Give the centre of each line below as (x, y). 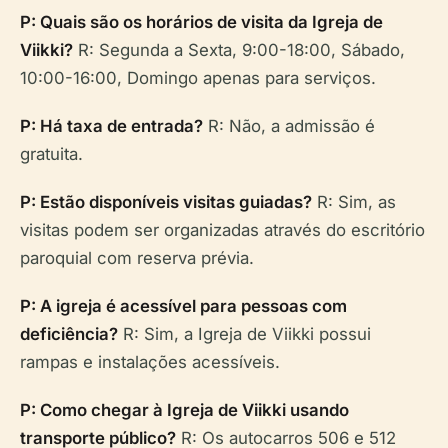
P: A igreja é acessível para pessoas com (183, 306)
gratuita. (51, 154)
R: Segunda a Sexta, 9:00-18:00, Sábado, (239, 50)
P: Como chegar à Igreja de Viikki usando (184, 410)
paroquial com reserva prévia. (137, 258)
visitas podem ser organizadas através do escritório (222, 230)
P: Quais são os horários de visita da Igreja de (201, 22)
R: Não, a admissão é (289, 126)
